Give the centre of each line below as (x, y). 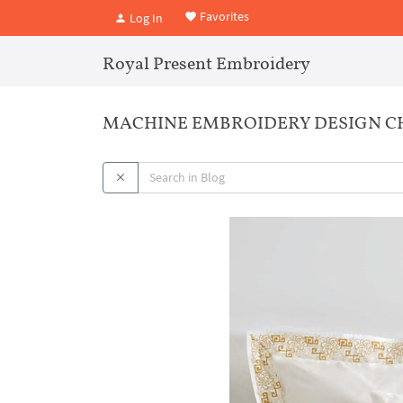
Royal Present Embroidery (206, 63)
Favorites (223, 17)
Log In (145, 18)
